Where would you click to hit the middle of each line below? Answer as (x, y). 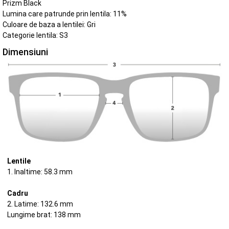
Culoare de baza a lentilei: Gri (49, 24)
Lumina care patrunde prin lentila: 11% (65, 14)
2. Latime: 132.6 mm (40, 204)
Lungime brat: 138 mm (44, 215)
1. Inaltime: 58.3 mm (40, 172)
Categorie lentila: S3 (35, 35)
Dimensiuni (25, 52)
